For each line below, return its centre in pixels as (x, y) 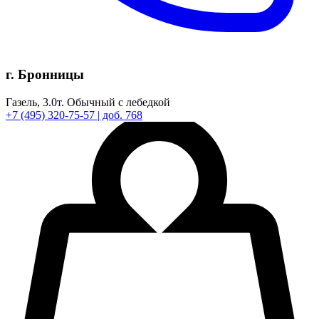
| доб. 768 (120, 115)
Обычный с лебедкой (117, 103)
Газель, (24, 103)
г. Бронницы (45, 75)
